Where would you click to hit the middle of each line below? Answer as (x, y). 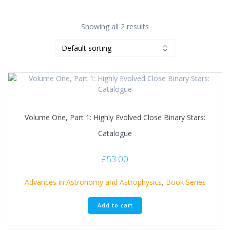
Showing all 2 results (115, 27)
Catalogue (115, 133)
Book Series (186, 182)
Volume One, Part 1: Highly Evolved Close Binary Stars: (115, 118)
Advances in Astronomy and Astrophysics (93, 182)
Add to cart (115, 205)
